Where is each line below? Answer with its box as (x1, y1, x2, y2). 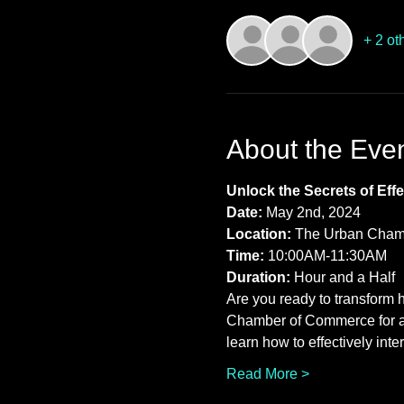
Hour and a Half (289, 270, 395, 285)
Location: (225, 226, 291, 242)
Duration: (225, 270, 290, 285)
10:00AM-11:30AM (263, 248, 390, 263)
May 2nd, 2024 (262, 205, 364, 220)
